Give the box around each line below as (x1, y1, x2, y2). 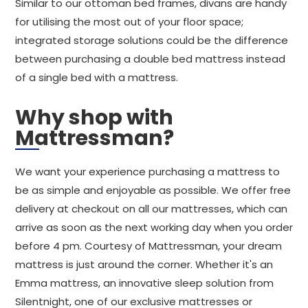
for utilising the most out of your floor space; (15, 14, 243, 29)
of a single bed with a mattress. (15, 70, 178, 85)
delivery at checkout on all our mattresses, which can (15, 201, 287, 216)
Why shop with (15, 103, 173, 132)
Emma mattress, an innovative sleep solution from (15, 276, 274, 290)
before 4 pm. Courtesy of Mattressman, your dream (15, 239, 282, 253)
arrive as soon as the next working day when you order (15, 220, 293, 234)
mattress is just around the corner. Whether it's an (15, 257, 273, 272)
